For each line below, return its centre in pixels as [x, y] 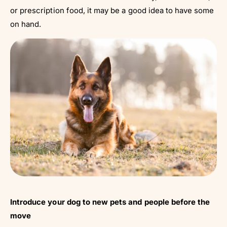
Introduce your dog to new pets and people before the [110, 202]
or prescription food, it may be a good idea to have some [112, 11]
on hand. [26, 24]
